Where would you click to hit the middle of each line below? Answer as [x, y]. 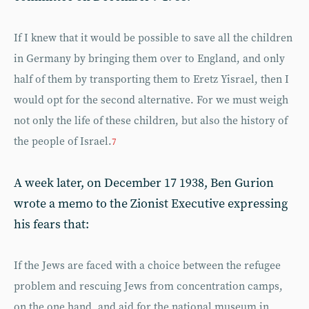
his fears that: [51, 224]
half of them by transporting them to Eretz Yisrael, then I [151, 79]
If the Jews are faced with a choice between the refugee [147, 266]
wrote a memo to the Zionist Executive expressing [151, 203]
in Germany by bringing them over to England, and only [149, 59]
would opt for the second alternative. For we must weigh [151, 100]
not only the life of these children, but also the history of [151, 121]
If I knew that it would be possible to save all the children [153, 38]
